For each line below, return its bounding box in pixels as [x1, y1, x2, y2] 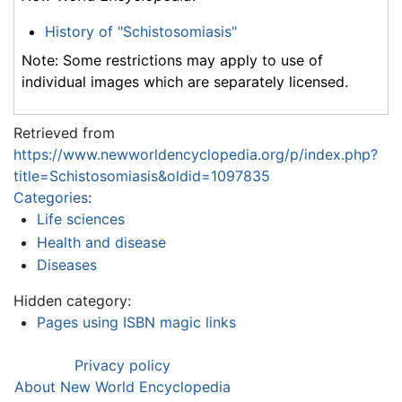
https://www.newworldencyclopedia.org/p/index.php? [13, 145, 378, 164]
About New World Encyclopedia [14, 378, 231, 397]
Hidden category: [13, 292, 131, 310]
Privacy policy [74, 356, 170, 375]
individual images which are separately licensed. [22, 73, 348, 92]
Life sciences [36, 210, 125, 229]
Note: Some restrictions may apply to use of [22, 51, 323, 70]
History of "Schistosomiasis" [44, 22, 237, 41]
